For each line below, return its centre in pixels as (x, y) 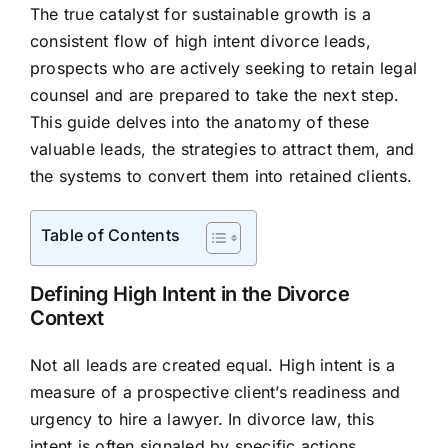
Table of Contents (110, 235)
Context (66, 318)
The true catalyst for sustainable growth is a (200, 14)
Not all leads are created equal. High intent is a (212, 365)
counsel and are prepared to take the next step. (214, 95)
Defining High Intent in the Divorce (189, 294)
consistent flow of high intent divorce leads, (200, 41)
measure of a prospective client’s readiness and (215, 392)
